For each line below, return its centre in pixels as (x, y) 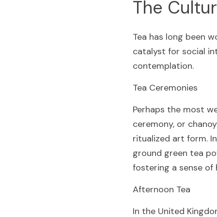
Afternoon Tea (162, 189)
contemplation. (163, 66)
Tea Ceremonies (165, 88)
